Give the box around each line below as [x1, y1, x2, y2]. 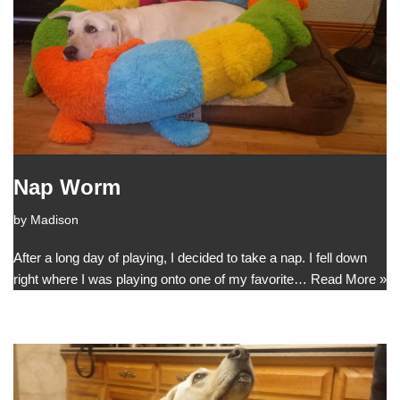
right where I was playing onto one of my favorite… [13, 271, 311, 287]
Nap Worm [13, 175, 121, 200]
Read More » [311, 271, 387, 287]
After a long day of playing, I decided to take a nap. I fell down [13, 250, 367, 266]
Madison [30, 213, 79, 228]
